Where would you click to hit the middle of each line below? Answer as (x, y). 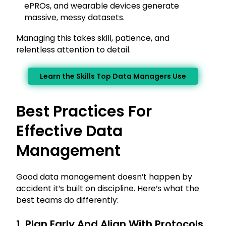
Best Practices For (84, 112)
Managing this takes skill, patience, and (93, 38)
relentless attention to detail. (73, 50)
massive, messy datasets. (74, 18)
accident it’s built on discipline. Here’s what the (108, 189)
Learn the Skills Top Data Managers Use (113, 76)
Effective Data (69, 131)
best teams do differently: (67, 200)
